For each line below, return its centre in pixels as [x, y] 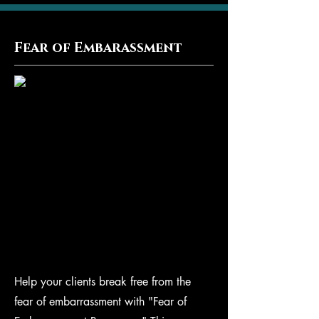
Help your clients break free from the [103, 282]
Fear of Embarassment [98, 48]
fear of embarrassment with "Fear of [100, 302]
